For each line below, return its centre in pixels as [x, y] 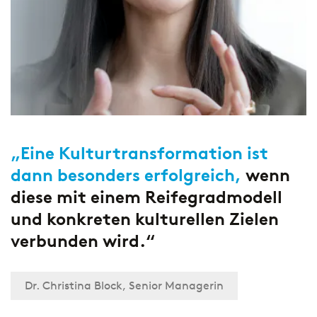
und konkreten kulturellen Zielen [145, 219]
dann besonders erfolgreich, [126, 175]
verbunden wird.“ [83, 241]
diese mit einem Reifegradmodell [146, 197]
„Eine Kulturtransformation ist [139, 154]
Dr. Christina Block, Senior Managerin [124, 286]
